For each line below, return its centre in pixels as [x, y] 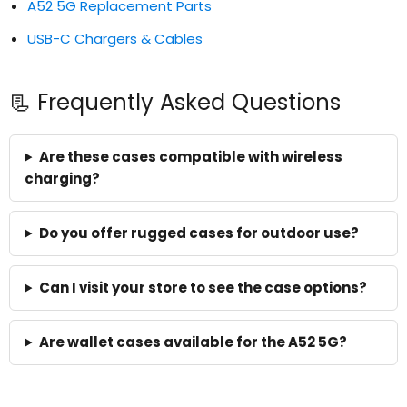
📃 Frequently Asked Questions [175, 103]
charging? [62, 179]
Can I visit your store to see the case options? [203, 288]
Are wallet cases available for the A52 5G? [193, 342]
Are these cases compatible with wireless [190, 157]
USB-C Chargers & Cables [115, 39]
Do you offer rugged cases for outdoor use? [199, 233]
